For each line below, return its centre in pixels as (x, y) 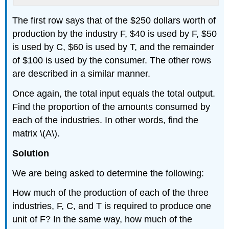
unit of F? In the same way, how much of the (102, 220)
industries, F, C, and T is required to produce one (112, 206)
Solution (31, 153)
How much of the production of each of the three (111, 193)
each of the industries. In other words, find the (106, 120)
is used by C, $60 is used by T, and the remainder (113, 47)
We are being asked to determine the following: (108, 173)
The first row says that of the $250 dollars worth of (114, 21)
